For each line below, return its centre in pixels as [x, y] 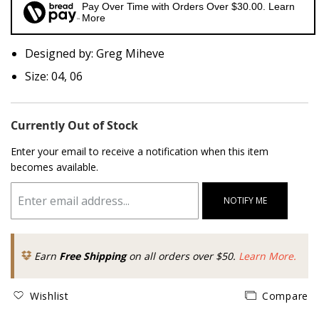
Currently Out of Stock [74, 125]
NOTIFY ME [245, 200]
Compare [285, 296]
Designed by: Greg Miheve [95, 53]
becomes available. [54, 167]
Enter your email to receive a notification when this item [140, 151]
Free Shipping [93, 256]
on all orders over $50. [182, 256]
